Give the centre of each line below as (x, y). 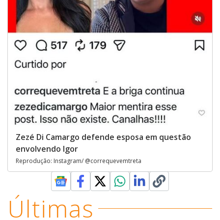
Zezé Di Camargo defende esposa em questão (103, 137)
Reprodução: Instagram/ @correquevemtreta (79, 161)
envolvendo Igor (47, 149)
